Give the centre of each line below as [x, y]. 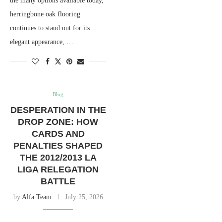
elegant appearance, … [42, 42]
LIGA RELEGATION [58, 169]
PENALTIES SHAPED [58, 145]
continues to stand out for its [50, 28]
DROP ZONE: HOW [58, 122]
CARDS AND [58, 134]
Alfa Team [36, 197]
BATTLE [58, 181]
